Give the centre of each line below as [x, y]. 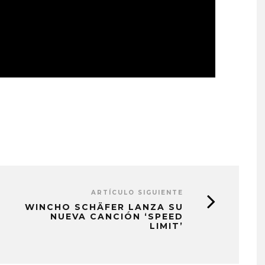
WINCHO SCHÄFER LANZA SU [104, 207]
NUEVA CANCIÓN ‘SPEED [117, 216]
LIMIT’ [167, 226]
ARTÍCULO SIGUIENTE [137, 192]
